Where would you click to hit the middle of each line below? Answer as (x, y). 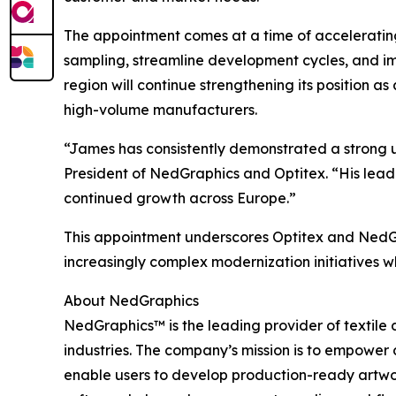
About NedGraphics (131, 301)
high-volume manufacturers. (160, 110)
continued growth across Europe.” (180, 198)
